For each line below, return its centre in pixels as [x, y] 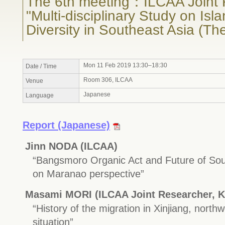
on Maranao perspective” [88, 174]
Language [40, 95]
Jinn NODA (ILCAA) [71, 146]
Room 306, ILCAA [108, 80]
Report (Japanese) [66, 125]
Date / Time [41, 66]
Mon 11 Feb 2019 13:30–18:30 [125, 65]
